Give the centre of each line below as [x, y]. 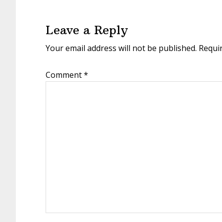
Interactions [58, 19]
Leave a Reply [87, 30]
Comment [65, 75]
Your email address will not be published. [121, 48]
